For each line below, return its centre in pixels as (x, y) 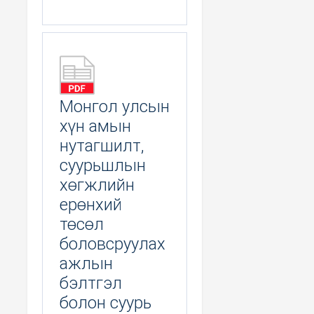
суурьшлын (103, 165)
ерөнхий (91, 204)
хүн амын (95, 126)
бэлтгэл (91, 283)
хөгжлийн (97, 185)
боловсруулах (112, 244)
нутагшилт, (102, 145)
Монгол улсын (115, 106)
